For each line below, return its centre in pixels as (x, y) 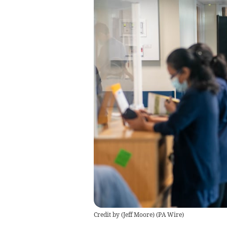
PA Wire (170, 214)
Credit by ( (108, 214)
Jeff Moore (138, 214)
